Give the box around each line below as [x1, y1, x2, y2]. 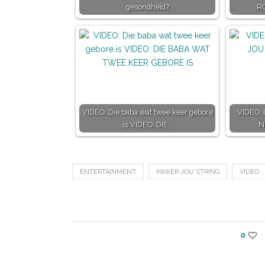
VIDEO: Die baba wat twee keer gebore [82, 108, 213, 117]
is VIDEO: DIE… [122, 120, 172, 129]
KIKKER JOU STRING [156, 168, 219, 176]
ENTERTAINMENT [80, 168, 136, 176]
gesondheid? [125, 2, 169, 11]
